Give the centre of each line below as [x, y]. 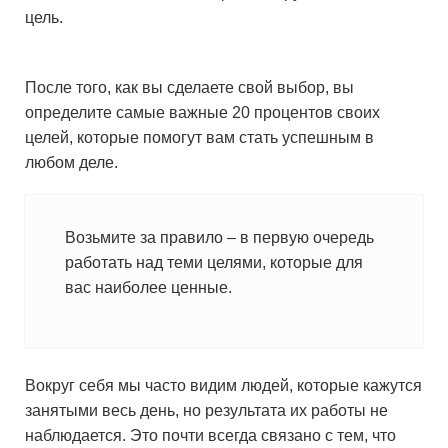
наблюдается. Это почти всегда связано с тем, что [210, 435]
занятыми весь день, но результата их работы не [206, 410]
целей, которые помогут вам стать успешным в [199, 137]
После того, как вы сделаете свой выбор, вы [189, 87]
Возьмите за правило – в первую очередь [219, 237]
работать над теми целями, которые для [214, 262]
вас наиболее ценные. [148, 287]
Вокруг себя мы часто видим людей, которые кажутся [223, 385]
